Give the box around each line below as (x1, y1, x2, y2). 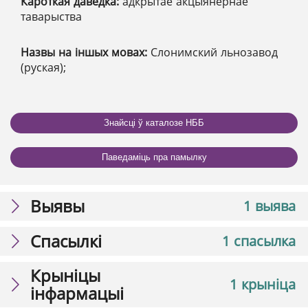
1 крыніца (230, 274, 296, 294)
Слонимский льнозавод (151, 44, 278, 60)
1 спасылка (222, 231, 296, 250)
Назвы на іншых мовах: (21, 44, 151, 60)
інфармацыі (30, 281, 124, 305)
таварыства (21, 8, 82, 24)
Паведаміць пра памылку (101, 152, 207, 163)
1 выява (243, 196, 296, 215)
